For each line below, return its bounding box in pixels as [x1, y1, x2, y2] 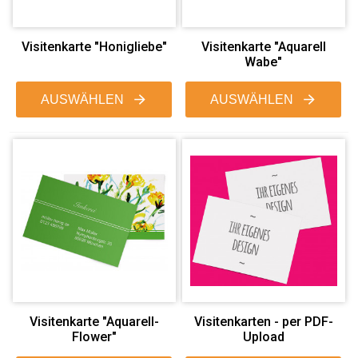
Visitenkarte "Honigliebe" [21, 38, 167, 54]
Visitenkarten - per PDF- [193, 313, 333, 329]
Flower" [71, 328, 117, 344]
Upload [242, 328, 284, 344]
